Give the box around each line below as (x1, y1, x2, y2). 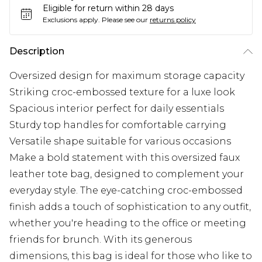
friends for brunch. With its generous (9, 234, 192, 245)
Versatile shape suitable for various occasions (9, 136, 231, 147)
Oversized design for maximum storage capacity (9, 70, 244, 81)
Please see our (102, 15, 148, 24)
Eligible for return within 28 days (43, 3, 174, 13)
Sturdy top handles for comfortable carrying (9, 119, 226, 130)
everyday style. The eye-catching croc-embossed (9, 185, 243, 196)
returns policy (150, 15, 196, 24)
